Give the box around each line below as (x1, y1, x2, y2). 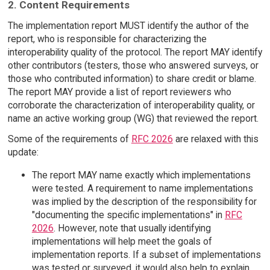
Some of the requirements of (7, 133, 131, 145)
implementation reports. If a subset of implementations (31, 249, 261, 261)
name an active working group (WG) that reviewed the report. (7, 112, 259, 124)
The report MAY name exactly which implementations (31, 169, 251, 181)
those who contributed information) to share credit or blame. (7, 72, 256, 84)
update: (7, 146, 39, 159)
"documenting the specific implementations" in (31, 209, 225, 221)
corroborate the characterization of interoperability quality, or (7, 99, 255, 111)
